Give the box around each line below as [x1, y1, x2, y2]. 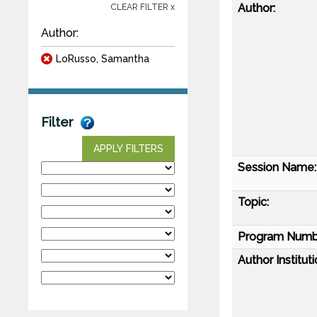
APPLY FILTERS [93, 142, 163, 154]
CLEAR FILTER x [110, 1, 175, 12]
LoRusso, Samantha [56, 52, 149, 64]
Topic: [238, 195, 269, 209]
